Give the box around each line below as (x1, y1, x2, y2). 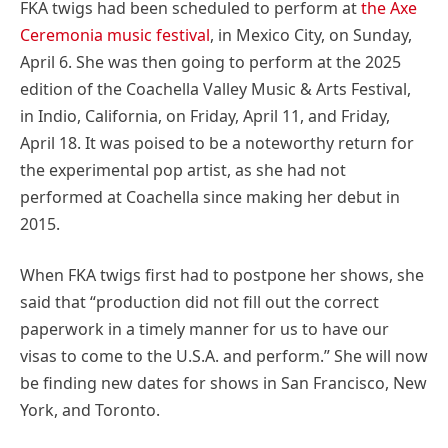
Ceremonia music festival (20, 24, 210, 47)
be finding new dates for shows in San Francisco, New (20, 372, 427, 395)
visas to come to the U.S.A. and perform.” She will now (20, 345, 428, 368)
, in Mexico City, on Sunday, (210, 24, 412, 47)
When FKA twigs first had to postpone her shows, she (20, 264, 424, 287)
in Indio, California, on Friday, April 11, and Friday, (20, 105, 390, 128)
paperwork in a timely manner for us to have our (20, 318, 389, 341)
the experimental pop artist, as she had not (20, 159, 346, 182)
